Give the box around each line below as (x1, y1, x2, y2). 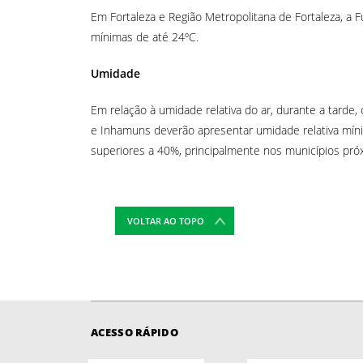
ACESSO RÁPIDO (91, 324, 178, 340)
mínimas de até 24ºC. (91, 28, 199, 45)
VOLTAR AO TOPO (127, 214, 204, 227)
